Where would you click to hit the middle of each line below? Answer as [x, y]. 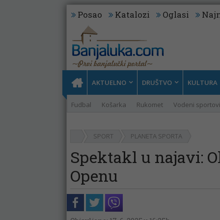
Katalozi [132, 14]
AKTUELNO [109, 82]
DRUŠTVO [157, 82]
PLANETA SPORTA [156, 136]
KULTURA [202, 82]
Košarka [114, 105]
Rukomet [150, 105]
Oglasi [176, 14]
